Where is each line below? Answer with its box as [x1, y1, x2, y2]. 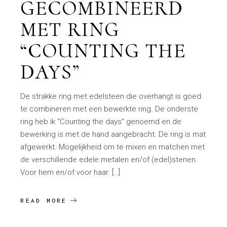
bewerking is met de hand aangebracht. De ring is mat [20, 129, 206, 139]
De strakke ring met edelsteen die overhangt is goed [20, 91, 202, 101]
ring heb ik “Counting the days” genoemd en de [20, 117, 182, 126]
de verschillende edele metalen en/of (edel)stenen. [20, 155, 198, 164]
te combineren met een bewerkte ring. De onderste [20, 104, 199, 113]
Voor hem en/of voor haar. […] [20, 167, 121, 177]
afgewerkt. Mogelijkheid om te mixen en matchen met [20, 142, 205, 152]
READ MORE [20, 197, 67, 204]
